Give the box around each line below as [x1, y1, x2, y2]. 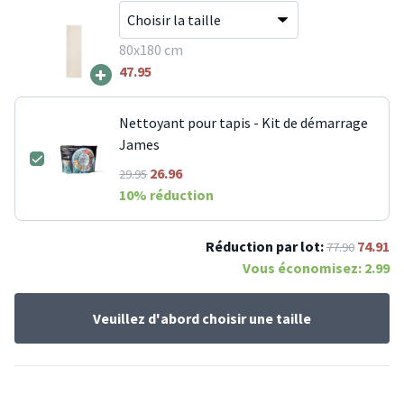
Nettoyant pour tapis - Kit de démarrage [119, 114, 369, 133]
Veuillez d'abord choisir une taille [93, 309, 311, 328]
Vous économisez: [243, 259, 364, 278]
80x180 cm [118, 41, 183, 60]
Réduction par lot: [206, 237, 324, 256]
